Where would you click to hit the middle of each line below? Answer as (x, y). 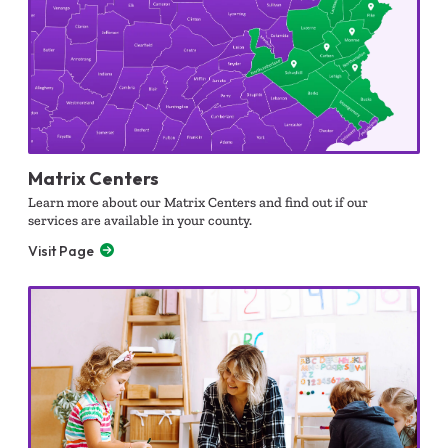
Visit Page (61, 250)
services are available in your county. (140, 220)
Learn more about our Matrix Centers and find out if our (198, 202)
